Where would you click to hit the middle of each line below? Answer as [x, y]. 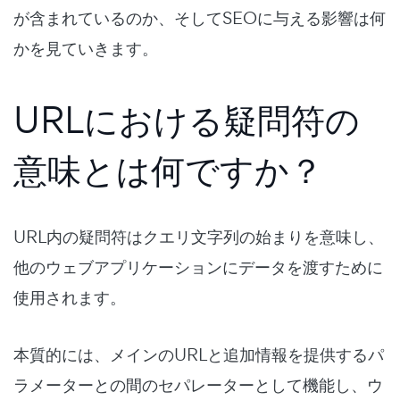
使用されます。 [70, 297]
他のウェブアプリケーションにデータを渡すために [198, 267]
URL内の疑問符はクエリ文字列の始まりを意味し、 [199, 236]
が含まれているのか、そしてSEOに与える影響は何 [200, 17]
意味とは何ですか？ [168, 169]
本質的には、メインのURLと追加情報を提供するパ [199, 354]
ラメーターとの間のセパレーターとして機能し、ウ [198, 384]
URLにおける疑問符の [187, 119]
